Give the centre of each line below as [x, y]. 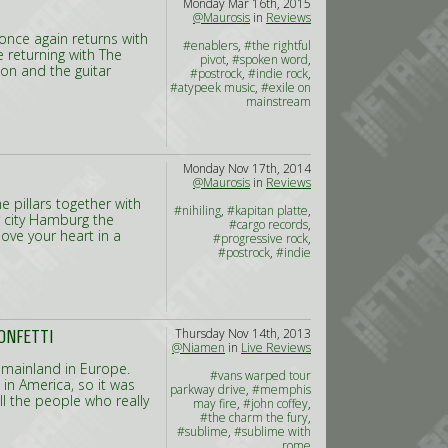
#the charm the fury [254, 417]
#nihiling [197, 210]
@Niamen [198, 347]
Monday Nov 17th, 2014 [247, 168]
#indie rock [278, 73]
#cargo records [268, 224]
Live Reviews [276, 347]
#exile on [286, 87]
